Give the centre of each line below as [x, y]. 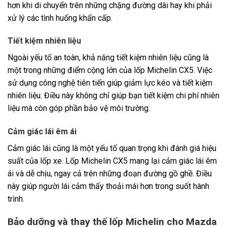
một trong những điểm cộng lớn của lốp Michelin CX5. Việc [110, 70]
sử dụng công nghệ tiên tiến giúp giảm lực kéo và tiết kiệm [110, 83]
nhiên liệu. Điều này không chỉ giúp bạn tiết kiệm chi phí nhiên [113, 96]
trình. [16, 199]
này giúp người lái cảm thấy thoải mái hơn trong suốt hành [108, 186]
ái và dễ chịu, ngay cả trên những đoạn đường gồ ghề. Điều [110, 174]
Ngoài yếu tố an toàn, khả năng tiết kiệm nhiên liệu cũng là [108, 58]
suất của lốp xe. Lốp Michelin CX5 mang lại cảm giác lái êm [112, 161]
